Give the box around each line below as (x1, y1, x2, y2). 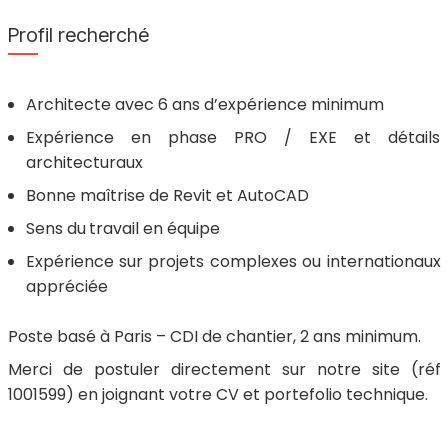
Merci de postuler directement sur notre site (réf (7, 358, 441, 381)
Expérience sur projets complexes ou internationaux (25, 250, 441, 273)
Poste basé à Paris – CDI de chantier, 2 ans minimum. (7, 325, 421, 348)
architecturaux (25, 151, 143, 174)
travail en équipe (88, 217, 224, 240)
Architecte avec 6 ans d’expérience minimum (25, 93, 384, 116)
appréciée (25, 275, 108, 298)
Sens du (25, 217, 86, 240)
